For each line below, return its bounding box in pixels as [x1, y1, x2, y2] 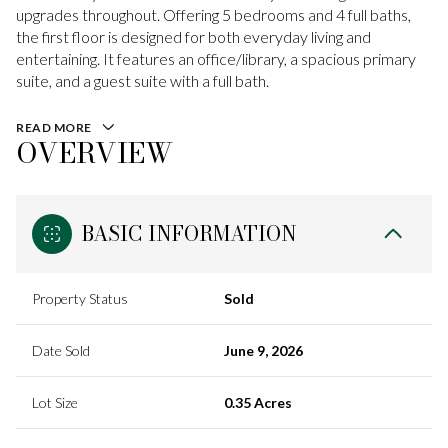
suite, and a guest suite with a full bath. [16, 71, 269, 90]
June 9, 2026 [224, 341, 303, 359]
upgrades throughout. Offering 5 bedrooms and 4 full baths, [16, 5, 411, 24]
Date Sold [32, 341, 90, 359]
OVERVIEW [16, 130, 173, 174]
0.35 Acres [224, 393, 292, 411]
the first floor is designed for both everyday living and [16, 27, 371, 46]
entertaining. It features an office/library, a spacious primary [16, 49, 416, 68]
